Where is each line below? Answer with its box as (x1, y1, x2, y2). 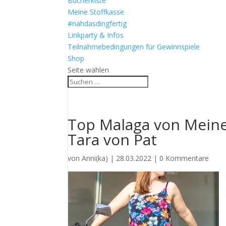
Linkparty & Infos (68, 30, 124, 40)
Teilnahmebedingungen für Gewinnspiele (68, 42, 200, 51)
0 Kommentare (159, 153, 209, 163)
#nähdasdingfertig (68, 19, 127, 28)
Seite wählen (68, 65, 109, 75)
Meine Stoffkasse (68, 7, 125, 17)
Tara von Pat (68, 129, 157, 150)
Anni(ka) (82, 153, 108, 163)
